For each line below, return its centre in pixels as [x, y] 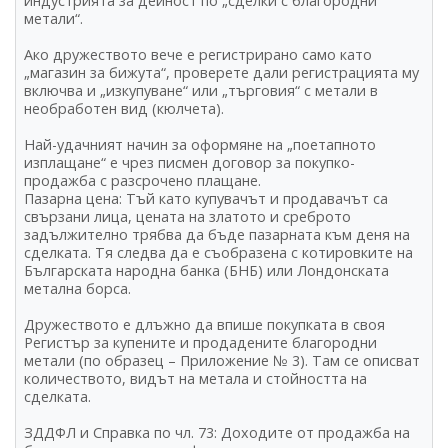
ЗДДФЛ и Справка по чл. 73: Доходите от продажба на [217, 432]
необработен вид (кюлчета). [124, 108]
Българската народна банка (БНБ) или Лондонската [206, 270]
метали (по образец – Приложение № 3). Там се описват [222, 360]
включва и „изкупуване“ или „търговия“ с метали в [201, 90]
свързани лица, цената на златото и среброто [187, 216]
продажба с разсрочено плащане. [142, 180]
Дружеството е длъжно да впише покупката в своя [204, 324]
